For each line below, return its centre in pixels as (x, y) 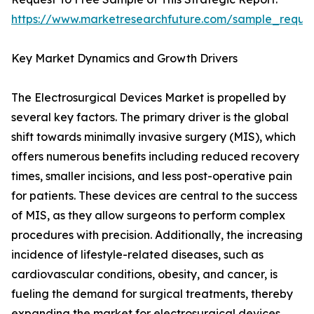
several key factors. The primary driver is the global (150, 117)
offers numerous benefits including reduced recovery (155, 157)
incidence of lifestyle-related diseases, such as (137, 255)
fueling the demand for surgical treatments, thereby (152, 294)
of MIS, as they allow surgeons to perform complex (148, 216)
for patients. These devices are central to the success (154, 196)
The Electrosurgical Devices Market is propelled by (149, 98)
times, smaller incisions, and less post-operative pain (152, 176)
